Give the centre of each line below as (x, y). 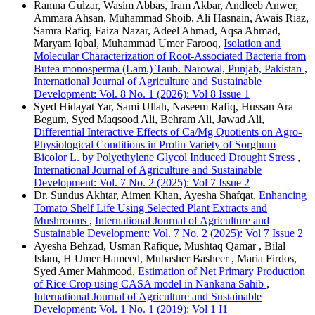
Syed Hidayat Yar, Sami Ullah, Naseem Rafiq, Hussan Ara (163, 107)
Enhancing (283, 195)
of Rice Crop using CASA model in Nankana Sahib (150, 284)
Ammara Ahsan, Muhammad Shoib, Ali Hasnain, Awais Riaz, (171, 18)
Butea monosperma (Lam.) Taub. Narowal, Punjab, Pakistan (169, 69)
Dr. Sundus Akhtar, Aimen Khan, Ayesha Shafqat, (146, 195)
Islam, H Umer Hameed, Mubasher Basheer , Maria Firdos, (165, 259)
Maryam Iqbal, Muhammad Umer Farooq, (129, 44)
